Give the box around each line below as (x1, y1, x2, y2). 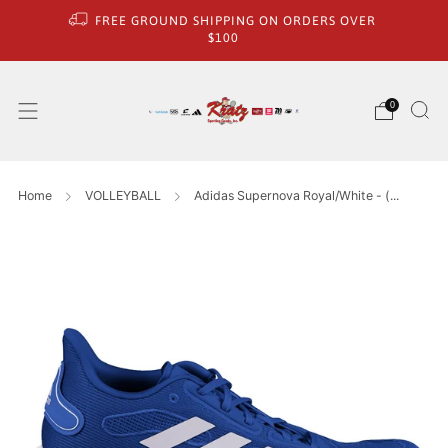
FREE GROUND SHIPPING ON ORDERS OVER (94, 12, 376, 28)
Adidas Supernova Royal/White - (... (194, 187, 399, 203)
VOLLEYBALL (85, 187, 161, 203)
